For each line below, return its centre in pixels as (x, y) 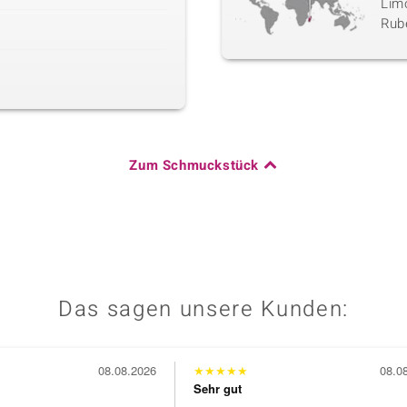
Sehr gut (217, 389)
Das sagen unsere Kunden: (203, 310)
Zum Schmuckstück (194, 166)
